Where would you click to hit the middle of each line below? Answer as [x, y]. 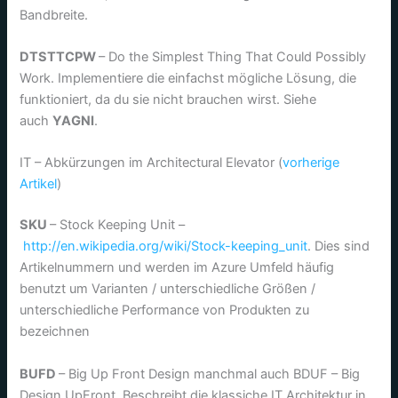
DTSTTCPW [60, 56]
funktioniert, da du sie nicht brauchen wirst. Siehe [168, 99]
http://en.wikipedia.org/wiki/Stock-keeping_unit [166, 247]
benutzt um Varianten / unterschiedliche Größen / [168, 289]
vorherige [311, 163]
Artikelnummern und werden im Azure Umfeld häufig [177, 268]
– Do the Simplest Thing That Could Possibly [233, 56]
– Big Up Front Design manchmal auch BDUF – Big [210, 374]
